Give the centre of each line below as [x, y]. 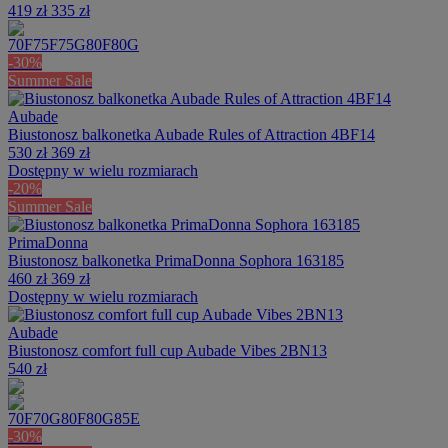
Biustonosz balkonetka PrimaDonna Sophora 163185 [176, 261]
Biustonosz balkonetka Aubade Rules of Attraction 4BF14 [191, 135]
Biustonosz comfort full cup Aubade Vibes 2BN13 [167, 351]
